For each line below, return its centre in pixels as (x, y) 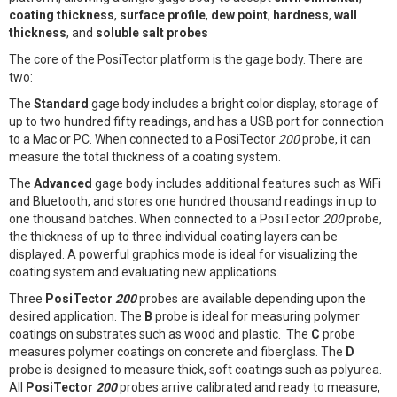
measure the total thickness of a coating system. (145, 156)
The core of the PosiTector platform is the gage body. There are (186, 59)
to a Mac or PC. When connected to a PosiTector (144, 139)
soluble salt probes (152, 32)
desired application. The (77, 316)
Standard (61, 103)
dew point (239, 15)
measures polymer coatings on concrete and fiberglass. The (177, 351)
